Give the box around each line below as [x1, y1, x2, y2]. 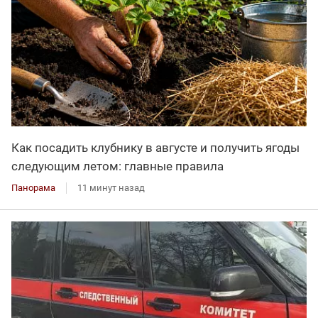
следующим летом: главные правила [11, 159, 224, 174]
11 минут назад [77, 182, 145, 194]
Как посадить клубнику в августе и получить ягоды [11, 141, 300, 155]
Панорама [11, 182, 55, 194]
